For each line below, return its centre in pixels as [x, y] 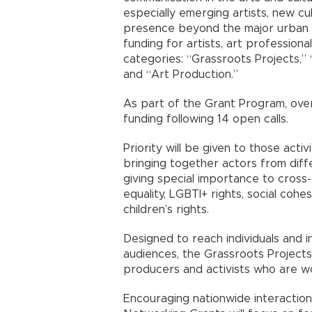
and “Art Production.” [181, 75]
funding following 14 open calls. [206, 119]
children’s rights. [166, 210]
